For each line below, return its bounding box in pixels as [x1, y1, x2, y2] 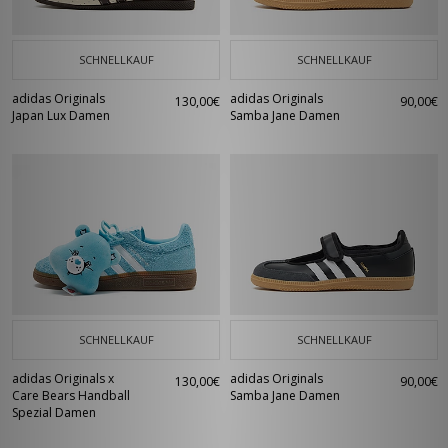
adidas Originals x [12, 370, 114, 387]
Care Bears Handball [12, 387, 130, 404]
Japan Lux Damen [12, 107, 110, 124]
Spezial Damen [12, 404, 96, 421]
